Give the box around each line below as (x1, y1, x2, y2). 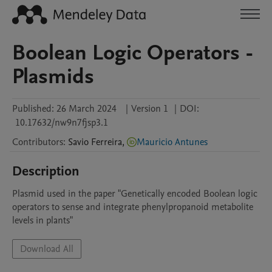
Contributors (12, 135, 63, 149)
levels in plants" (12, 214, 73, 227)
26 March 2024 (56, 102, 117, 115)
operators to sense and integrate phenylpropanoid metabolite (12, 200, 253, 214)
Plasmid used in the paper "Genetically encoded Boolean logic (12, 187, 257, 200)
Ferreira (91, 135, 122, 149)
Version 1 (131, 102, 168, 115)
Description (12, 162, 80, 180)
